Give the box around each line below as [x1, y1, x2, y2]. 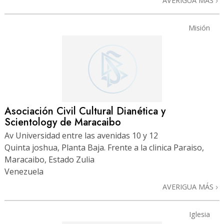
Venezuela [4, 165, 43, 177]
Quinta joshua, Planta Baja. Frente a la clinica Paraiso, [4, 141, 204, 153]
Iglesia [188, 209, 210, 219]
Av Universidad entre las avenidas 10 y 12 [4, 129, 158, 141]
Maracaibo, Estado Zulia [4, 153, 94, 165]
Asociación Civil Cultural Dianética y [4, 103, 165, 118]
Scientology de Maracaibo [4, 114, 121, 129]
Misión [188, 22, 210, 32]
